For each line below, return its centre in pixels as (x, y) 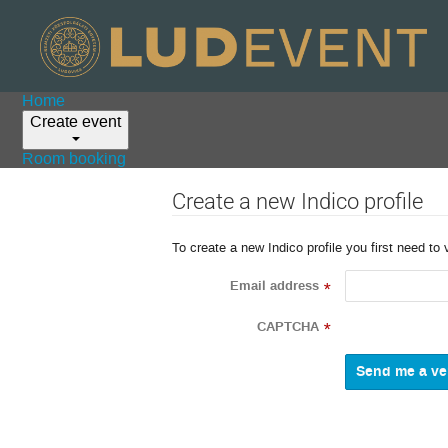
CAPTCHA (288, 326)
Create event (76, 121)
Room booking (74, 158)
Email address (274, 286)
